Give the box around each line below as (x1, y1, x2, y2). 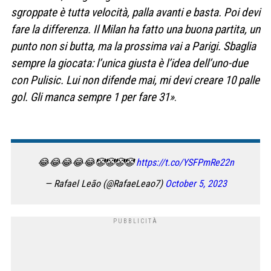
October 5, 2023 (165, 178, 227, 190)
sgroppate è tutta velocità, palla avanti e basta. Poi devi (11, 5, 260, 20)
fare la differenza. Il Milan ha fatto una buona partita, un (11, 22, 260, 37)
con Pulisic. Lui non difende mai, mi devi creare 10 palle (11, 73, 260, 88)
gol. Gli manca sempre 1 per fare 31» (11, 90, 174, 105)
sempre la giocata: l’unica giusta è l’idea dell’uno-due (11, 56, 248, 71)
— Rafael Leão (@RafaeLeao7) (44, 178, 165, 190)
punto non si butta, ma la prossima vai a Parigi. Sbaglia (11, 39, 256, 54)
